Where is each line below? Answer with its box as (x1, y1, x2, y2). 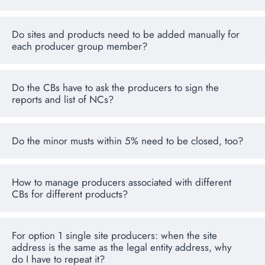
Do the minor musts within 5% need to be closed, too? (12, 134, 243, 148)
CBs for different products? (12, 187, 128, 202)
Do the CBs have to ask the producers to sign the (12, 80, 219, 95)
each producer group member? (12, 39, 147, 54)
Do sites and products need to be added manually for (12, 27, 240, 42)
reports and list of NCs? (12, 92, 114, 107)
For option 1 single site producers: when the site (12, 228, 217, 243)
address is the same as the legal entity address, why (12, 240, 231, 255)
